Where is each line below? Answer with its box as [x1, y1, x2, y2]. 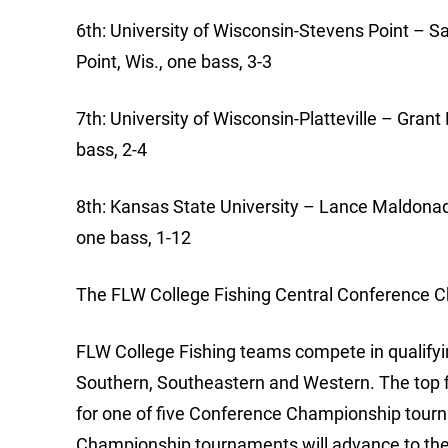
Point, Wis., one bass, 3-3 [76, 51, 280, 73]
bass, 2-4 [76, 139, 199, 161]
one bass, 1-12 [76, 227, 191, 249]
